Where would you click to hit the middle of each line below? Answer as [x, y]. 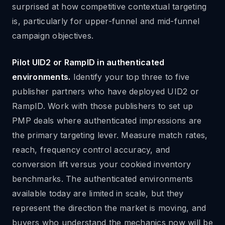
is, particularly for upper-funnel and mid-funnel [106, 21]
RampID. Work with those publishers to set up [102, 106]
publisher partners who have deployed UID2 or [105, 91]
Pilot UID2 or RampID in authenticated [88, 62]
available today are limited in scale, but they [98, 193]
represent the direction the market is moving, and [109, 208]
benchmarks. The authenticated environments [103, 179]
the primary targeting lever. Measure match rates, [110, 135]
